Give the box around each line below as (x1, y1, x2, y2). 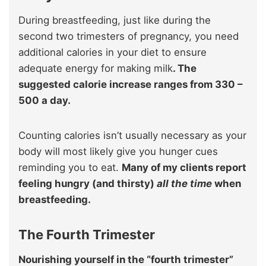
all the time (157, 177, 214, 189)
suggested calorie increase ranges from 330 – (18, 78, 242, 90)
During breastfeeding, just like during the (18, 14, 211, 26)
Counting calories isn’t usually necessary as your (18, 129, 246, 141)
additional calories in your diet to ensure (18, 46, 207, 58)
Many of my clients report (122, 161, 246, 173)
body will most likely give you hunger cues (18, 145, 218, 157)
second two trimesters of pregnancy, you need (18, 30, 239, 42)
